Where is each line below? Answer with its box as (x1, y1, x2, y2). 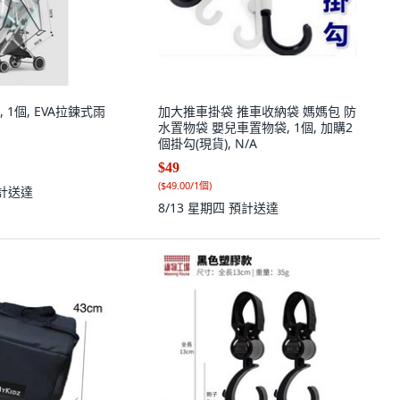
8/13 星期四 (158, 199, 229, 216)
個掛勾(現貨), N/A (158, 135, 257, 152)
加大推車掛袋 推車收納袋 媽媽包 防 (158, 103, 356, 120)
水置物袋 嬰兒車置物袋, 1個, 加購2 (158, 119, 353, 136)
